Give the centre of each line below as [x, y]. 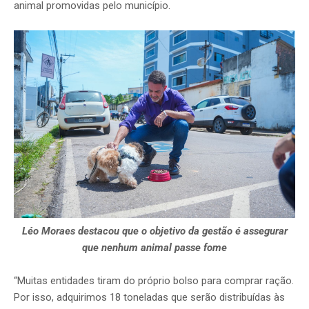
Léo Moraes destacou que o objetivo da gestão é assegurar [154, 231]
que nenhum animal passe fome [154, 248]
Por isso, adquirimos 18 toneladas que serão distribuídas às [149, 298]
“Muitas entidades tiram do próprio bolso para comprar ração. [154, 281]
